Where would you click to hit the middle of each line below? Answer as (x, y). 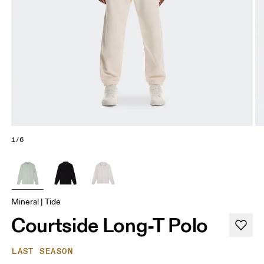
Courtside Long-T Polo (110, 225)
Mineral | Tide (36, 202)
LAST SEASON (42, 252)
